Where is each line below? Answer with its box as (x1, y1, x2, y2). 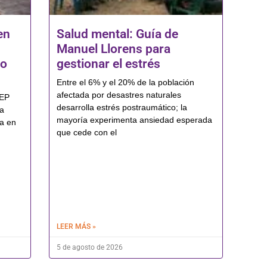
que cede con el (56, 128, 117, 138)
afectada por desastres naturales (56, 90, 181, 100)
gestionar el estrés (56, 57, 160, 72)
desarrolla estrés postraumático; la (56, 103, 187, 113)
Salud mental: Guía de (56, 27, 178, 42)
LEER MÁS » (56, 222, 96, 231)
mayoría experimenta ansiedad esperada (56, 115, 212, 125)
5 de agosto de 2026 (56, 243, 123, 252)
